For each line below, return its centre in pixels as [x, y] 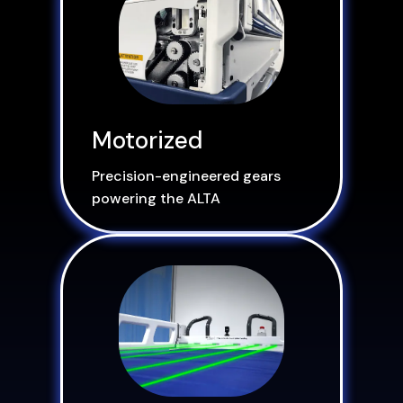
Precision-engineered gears [187, 176]
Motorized [148, 140]
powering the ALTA [157, 198]
